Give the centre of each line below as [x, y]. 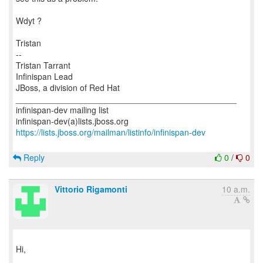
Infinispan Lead [44, 76]
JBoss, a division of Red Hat [68, 87]
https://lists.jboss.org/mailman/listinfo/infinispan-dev [111, 132]
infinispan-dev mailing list [62, 110]
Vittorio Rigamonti [91, 189]
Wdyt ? [29, 21]
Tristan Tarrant [43, 65]
